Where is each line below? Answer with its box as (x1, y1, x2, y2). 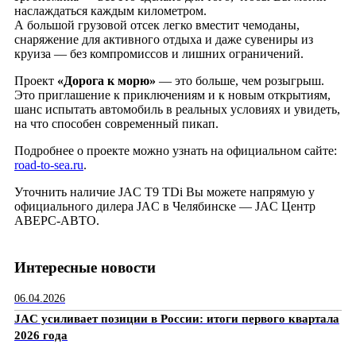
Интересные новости (14, 258, 156, 276)
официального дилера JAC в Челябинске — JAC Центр (14, 199, 315, 213)
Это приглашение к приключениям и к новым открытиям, (14, 87, 331, 102)
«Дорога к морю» (57, 73, 156, 87)
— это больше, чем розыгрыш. (156, 73, 324, 87)
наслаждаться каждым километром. (14, 3, 207, 17)
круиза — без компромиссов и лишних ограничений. (14, 46, 304, 60)
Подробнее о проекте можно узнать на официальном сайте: (14, 143, 337, 157)
